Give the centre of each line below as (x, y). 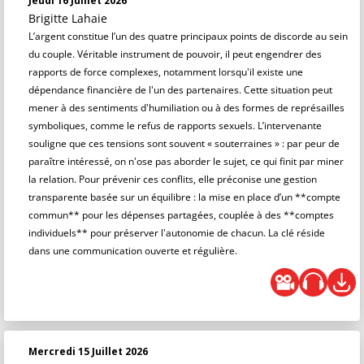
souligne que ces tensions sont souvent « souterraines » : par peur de (184, 143)
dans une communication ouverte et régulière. (133, 251)
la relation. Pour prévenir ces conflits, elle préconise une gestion (173, 179)
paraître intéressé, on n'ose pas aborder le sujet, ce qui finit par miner (186, 161)
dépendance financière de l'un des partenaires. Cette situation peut (180, 90)
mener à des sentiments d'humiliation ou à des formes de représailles (186, 108)
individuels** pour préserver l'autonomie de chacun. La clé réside (177, 233)
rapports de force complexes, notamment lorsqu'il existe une (166, 72)
